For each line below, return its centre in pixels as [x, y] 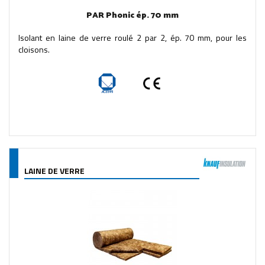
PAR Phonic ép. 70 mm [132, 15]
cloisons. [34, 49]
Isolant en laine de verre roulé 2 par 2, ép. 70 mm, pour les [132, 37]
